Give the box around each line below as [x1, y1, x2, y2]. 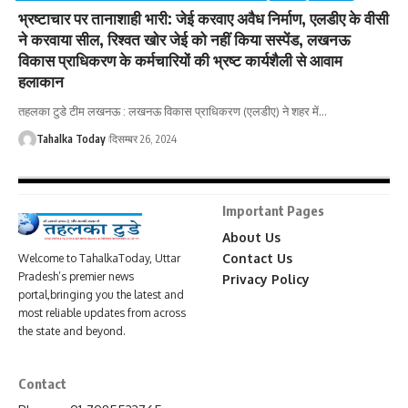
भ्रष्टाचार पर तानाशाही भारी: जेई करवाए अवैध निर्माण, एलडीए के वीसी [18, 7, 389, 28]
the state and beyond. [18, 324, 128, 339]
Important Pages [222, 201, 324, 219]
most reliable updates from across [18, 306, 186, 321]
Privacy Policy [222, 270, 310, 287]
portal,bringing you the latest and [18, 288, 184, 302]
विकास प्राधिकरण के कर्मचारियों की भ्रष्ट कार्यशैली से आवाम [18, 49, 342, 70]
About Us [222, 229, 280, 245]
